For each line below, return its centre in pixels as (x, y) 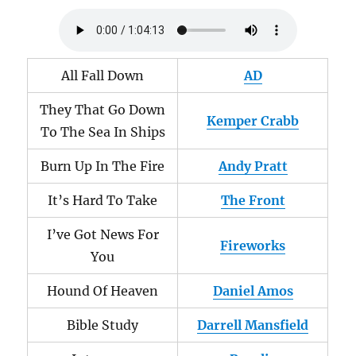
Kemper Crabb (253, 121)
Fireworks (253, 246)
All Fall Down (103, 75)
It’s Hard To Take (103, 200)
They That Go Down (103, 110)
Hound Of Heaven (103, 291)
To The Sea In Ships (103, 132)
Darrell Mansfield (253, 325)
